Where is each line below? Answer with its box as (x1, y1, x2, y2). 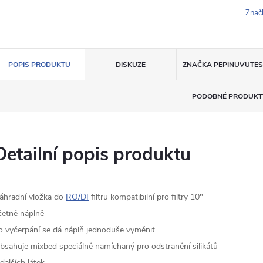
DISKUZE (115, 60, 146, 69)
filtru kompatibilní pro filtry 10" (89, 191, 203, 203)
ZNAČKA (182, 60, 212, 69)
